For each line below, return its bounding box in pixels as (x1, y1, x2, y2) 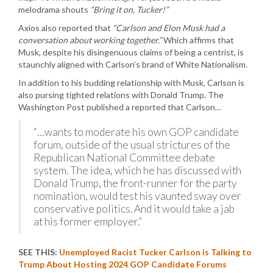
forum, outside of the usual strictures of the (34, 138, 230, 151)
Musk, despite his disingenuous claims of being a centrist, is (18, 46, 244, 57)
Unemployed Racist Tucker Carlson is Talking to (59, 246, 252, 257)
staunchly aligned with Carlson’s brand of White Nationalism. (18, 58, 247, 69)
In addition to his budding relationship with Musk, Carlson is (18, 77, 244, 88)
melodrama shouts (18, 4, 90, 15)
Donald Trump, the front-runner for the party (34, 176, 237, 190)
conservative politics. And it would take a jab (34, 202, 235, 215)
